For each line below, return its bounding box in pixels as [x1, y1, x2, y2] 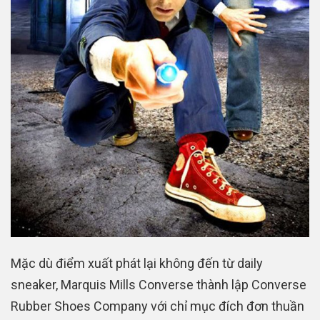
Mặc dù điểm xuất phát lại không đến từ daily [11, 256, 263, 271]
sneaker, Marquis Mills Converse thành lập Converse [11, 277, 306, 293]
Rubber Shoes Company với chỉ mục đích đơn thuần [11, 299, 304, 314]
